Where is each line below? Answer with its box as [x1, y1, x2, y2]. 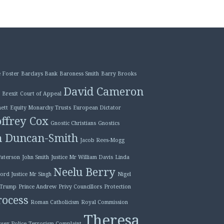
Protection [103, 183, 131, 190]
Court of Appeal [19, 90, 61, 97]
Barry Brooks [100, 70, 136, 77]
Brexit [1, 90, 18, 97]
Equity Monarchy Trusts [9, 104, 71, 111]
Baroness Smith [59, 70, 99, 77]
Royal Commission [80, 198, 128, 206]
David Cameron [63, 84, 143, 99]
